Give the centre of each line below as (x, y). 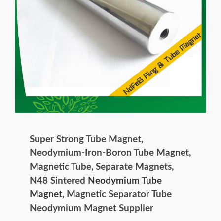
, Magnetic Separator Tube (117, 194)
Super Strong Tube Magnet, (86, 139)
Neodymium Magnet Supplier (92, 208)
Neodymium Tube (125, 181)
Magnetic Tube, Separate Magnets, (102, 167)
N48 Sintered (59, 181)
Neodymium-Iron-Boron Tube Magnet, (110, 153)
